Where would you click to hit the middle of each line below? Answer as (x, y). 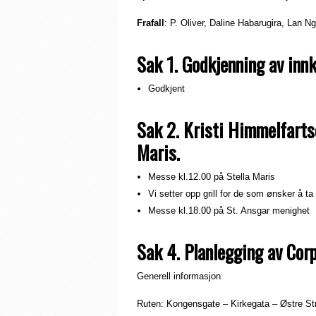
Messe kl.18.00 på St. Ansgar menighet (229, 210)
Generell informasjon (179, 276)
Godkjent (166, 88)
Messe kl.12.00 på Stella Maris (212, 176)
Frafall (151, 23)
